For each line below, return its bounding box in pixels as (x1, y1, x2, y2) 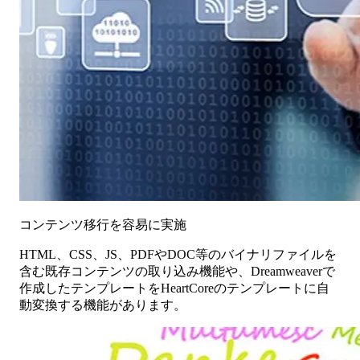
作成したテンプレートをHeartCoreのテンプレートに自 (19, 281, 329, 296)
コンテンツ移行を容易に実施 (19, 218, 186, 232)
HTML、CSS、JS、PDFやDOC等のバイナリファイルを (19, 247, 337, 262)
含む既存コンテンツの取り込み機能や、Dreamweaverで (19, 264, 335, 279)
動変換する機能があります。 (19, 298, 186, 313)
